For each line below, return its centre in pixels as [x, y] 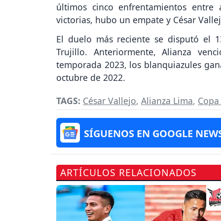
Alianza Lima [167, 100]
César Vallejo [110, 100]
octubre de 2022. [91, 77]
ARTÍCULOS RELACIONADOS [129, 172]
